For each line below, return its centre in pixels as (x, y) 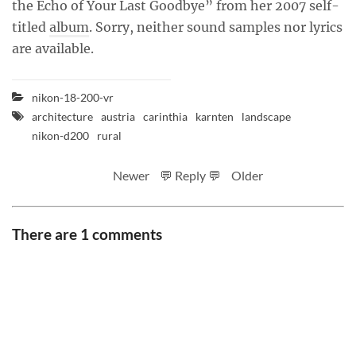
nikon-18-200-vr (73, 98)
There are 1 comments (87, 234)
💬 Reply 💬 (190, 176)
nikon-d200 (60, 136)
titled (31, 27)
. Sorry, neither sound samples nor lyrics (216, 27)
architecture (62, 117)
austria (118, 117)
